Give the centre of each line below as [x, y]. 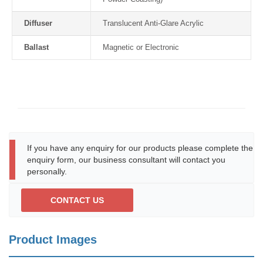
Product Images [53, 240]
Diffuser [38, 23]
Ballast [36, 47]
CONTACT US [77, 200]
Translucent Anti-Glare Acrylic [153, 23]
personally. [47, 171]
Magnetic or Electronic [141, 47]
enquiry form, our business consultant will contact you [126, 160]
